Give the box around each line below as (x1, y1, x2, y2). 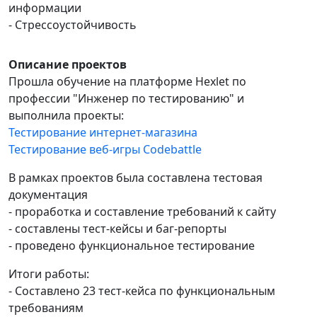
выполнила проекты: (8, 108, 124, 123)
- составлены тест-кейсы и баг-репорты (8, 221, 226, 236)
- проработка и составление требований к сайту (8, 204, 276, 219)
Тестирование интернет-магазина (8, 125, 197, 140)
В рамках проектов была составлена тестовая (8, 170, 263, 185)
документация (8, 187, 88, 202)
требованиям (8, 300, 83, 316)
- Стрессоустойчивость (8, 17, 137, 33)
